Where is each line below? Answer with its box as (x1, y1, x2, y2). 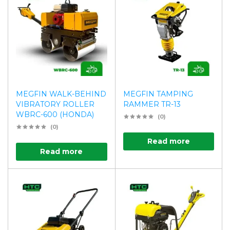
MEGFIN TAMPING (123, 89, 193, 99)
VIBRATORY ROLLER (16, 100, 94, 109)
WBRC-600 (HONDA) (16, 110, 94, 120)
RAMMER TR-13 (123, 100, 181, 109)
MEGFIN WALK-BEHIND (16, 89, 106, 99)
